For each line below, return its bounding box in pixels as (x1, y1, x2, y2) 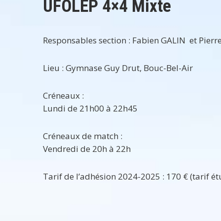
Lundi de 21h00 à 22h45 (43, 103, 138, 114)
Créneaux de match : (43, 130, 122, 142)
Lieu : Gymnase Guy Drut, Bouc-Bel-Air (43, 62, 193, 74)
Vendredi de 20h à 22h (43, 143, 131, 154)
